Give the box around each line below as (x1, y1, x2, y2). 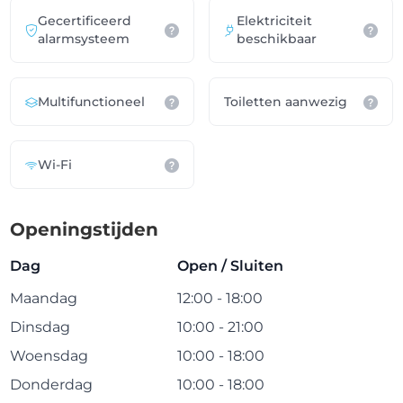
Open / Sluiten (177, 257, 284, 274)
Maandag (10, 290, 78, 307)
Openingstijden (10, 219, 159, 240)
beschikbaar (237, 31, 317, 47)
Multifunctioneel (38, 94, 146, 110)
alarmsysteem (38, 31, 130, 47)
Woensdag (10, 347, 89, 364)
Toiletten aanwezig (224, 94, 347, 110)
